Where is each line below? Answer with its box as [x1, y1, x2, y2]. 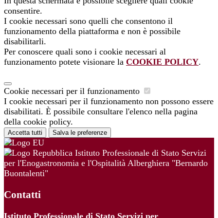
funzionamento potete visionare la [4, 57, 126, 67]
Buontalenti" [4, 168, 48, 179]
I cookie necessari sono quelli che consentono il [4, 16, 173, 26]
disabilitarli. [4, 36, 46, 47]
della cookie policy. [4, 117, 73, 127]
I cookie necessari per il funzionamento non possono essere [4, 96, 214, 107]
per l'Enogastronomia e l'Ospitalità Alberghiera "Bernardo [4, 158, 208, 168]
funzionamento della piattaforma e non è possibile [4, 26, 181, 36]
